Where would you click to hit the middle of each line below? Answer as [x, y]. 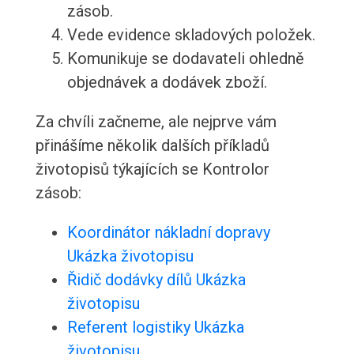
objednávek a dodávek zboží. [167, 83]
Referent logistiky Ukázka [155, 328]
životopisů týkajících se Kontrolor [152, 169]
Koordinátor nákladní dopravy [168, 233]
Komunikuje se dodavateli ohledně [185, 59]
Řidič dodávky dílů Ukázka [156, 280]
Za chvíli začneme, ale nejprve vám [156, 122]
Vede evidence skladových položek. [191, 35]
